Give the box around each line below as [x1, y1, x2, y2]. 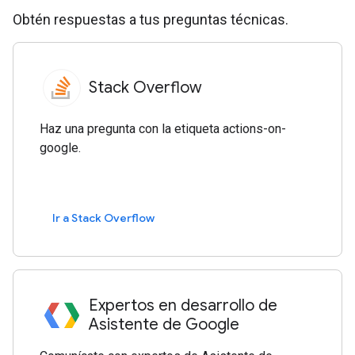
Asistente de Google [89, 314, 240, 334]
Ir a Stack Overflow [52, 211, 155, 226]
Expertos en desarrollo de [89, 295, 278, 315]
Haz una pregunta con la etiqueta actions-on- [40, 120, 287, 136]
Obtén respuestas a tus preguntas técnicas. [13, 10, 288, 28]
